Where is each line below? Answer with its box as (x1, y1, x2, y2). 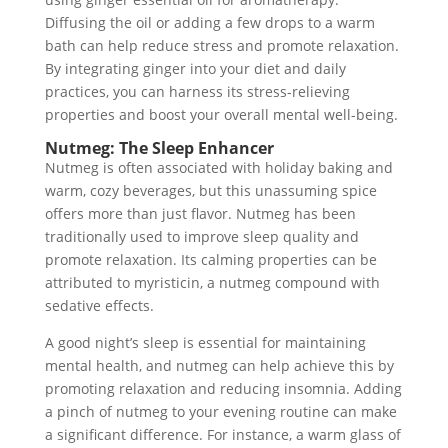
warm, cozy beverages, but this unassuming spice (44, 181, 377, 200)
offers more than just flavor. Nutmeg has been (44, 204, 356, 223)
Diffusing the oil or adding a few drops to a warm (44, 13, 375, 32)
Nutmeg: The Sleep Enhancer (44, 137, 274, 159)
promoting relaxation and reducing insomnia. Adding (44, 379, 402, 398)
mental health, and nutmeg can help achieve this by (44, 356, 394, 375)
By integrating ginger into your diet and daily (44, 59, 346, 78)
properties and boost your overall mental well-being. (44, 105, 398, 124)
